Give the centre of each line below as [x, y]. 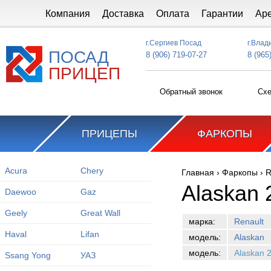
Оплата [172, 14]
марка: [202, 221]
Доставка [123, 14]
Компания [67, 14]
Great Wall [100, 213]
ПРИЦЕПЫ [109, 134]
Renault [249, 221]
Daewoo [20, 192]
